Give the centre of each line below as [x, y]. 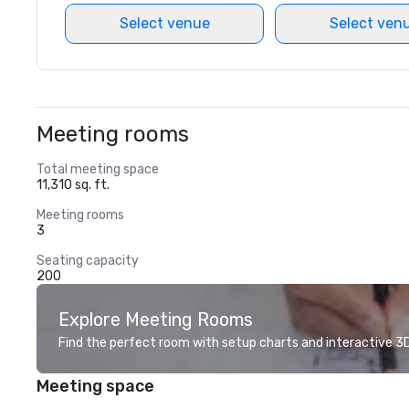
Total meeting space [98, 169]
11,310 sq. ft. [73, 185]
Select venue [164, 23]
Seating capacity [88, 261]
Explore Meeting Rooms [156, 320]
